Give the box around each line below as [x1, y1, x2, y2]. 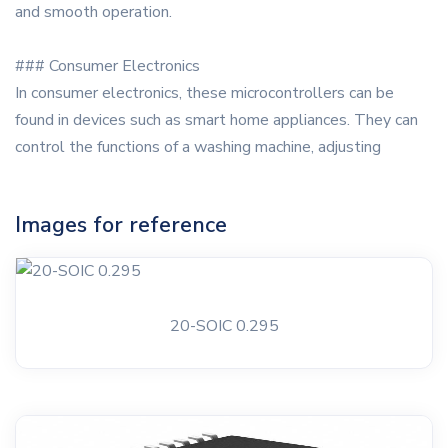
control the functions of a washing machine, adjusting [15, 136, 381, 159]
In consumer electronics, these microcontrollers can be [15, 82, 394, 105]
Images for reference [15, 210, 227, 241]
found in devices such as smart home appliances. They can [15, 109, 418, 132]
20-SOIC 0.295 [169, 315, 279, 338]
